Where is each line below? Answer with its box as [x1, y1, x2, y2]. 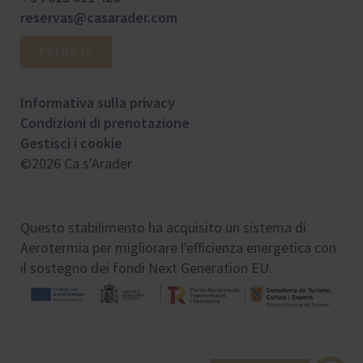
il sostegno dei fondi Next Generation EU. [20, 258, 272, 278]
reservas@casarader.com [20, 8, 177, 28]
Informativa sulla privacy [20, 93, 175, 113]
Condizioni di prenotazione [20, 113, 190, 133]
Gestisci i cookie [20, 134, 122, 153]
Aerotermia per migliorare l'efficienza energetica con [20, 238, 336, 258]
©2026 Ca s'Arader [20, 154, 132, 173]
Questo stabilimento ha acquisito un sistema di [20, 218, 306, 237]
